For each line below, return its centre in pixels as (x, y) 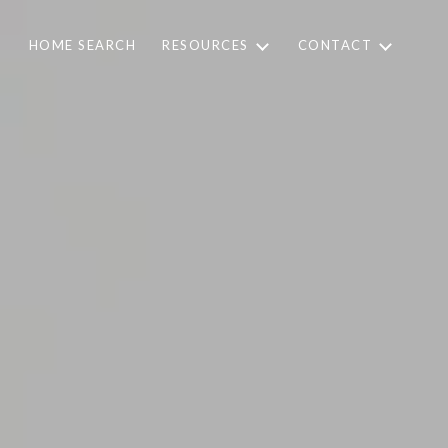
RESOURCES (205, 45)
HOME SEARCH (82, 45)
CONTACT (334, 45)
